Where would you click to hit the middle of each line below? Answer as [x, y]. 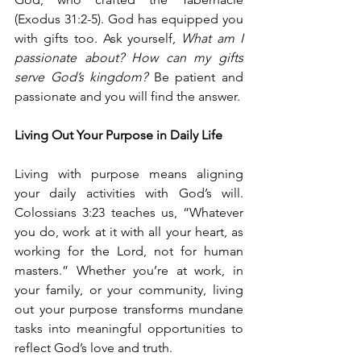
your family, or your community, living [129, 290]
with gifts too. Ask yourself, [98, 38]
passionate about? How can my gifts [129, 58]
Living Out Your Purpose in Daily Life [118, 135]
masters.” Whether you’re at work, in [129, 270]
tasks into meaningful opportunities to [129, 328]
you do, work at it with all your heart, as [129, 232]
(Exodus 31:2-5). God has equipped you [129, 19]
